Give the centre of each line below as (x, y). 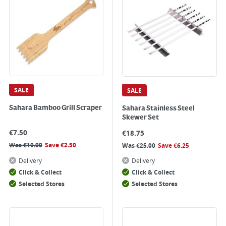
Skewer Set (140, 118)
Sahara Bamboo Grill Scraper (55, 108)
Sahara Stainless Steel (158, 108)
